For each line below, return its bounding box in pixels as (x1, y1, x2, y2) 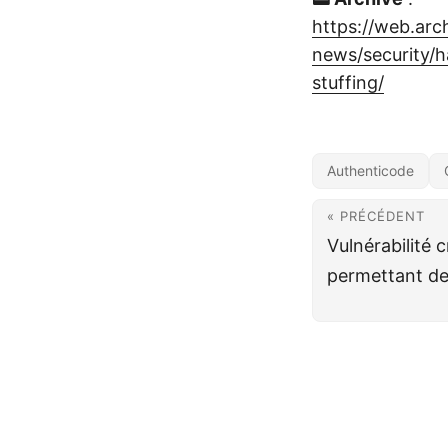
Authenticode (327, 162, 414, 180)
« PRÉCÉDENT (327, 208, 425, 225)
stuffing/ (312, 72, 384, 94)
